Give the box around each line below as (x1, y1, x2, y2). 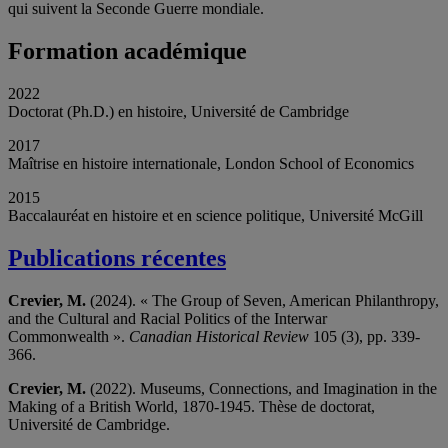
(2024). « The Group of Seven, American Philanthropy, (90, 292, 439, 310)
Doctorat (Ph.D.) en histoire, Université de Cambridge (8, 103, 349, 121)
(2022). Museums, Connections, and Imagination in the (86, 380, 437, 398)
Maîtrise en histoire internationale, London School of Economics (8, 155, 414, 173)
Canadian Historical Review (129, 328, 309, 346)
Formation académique (8, 38, 247, 65)
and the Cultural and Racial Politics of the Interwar (8, 310, 327, 328)
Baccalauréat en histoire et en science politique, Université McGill (8, 207, 423, 225)
